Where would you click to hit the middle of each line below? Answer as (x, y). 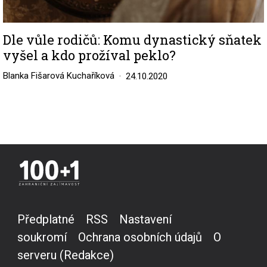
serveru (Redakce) (66, 255)
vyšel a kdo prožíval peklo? (89, 55)
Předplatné (46, 220)
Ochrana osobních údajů (140, 237)
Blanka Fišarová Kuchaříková (59, 76)
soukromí (42, 237)
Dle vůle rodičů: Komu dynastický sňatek (132, 40)
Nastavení (145, 220)
